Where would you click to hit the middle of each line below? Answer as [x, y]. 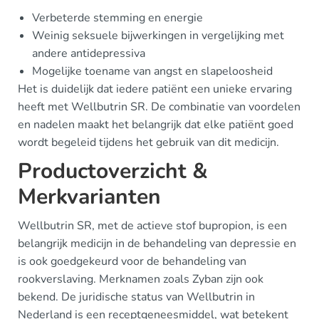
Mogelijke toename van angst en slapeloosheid [152, 71]
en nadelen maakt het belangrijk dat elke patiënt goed [156, 124]
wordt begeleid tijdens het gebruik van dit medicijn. [148, 142]
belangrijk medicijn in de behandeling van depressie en [157, 243]
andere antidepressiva [89, 53]
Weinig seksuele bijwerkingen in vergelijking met [158, 35]
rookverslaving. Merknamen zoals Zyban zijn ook [141, 279]
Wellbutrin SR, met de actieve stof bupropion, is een [152, 225]
